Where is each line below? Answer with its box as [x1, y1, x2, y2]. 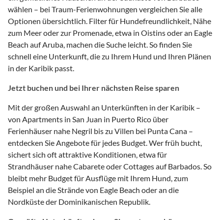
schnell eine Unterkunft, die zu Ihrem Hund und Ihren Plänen [8, 51, 211, 61]
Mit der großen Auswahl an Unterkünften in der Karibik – [8, 102, 200, 112]
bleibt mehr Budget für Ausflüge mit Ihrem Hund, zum [8, 173, 188, 183]
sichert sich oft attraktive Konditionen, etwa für [8, 149, 167, 159]
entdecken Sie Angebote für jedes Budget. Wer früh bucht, [8, 137, 202, 147]
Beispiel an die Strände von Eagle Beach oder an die [8, 185, 179, 194]
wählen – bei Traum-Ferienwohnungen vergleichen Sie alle [8, 4, 202, 14]
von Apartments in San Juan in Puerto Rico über [8, 114, 168, 124]
